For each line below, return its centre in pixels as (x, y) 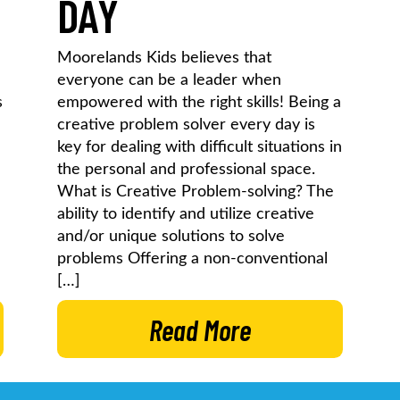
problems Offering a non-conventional (193, 258)
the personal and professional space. (189, 169)
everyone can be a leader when (170, 80)
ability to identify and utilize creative (186, 214)
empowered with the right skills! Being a (200, 102)
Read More (200, 329)
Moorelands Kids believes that (165, 58)
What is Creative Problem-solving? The (196, 192)
